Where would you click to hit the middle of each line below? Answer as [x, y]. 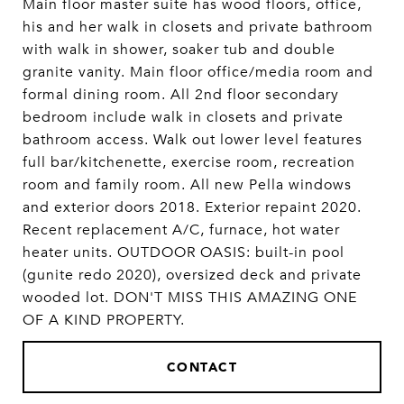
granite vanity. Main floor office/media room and [198, 72]
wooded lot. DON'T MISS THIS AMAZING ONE [190, 298]
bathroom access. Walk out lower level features [193, 140]
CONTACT [202, 367]
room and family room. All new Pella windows [187, 185]
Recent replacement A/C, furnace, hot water [181, 230]
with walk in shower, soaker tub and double [179, 50]
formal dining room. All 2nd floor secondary [181, 95]
